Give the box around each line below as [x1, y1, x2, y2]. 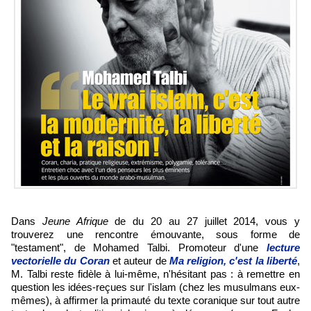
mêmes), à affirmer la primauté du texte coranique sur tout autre [11, 294, 300, 306]
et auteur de [109, 255, 169, 267]
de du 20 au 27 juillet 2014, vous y [108, 215, 301, 227]
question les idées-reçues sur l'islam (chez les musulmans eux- [11, 281, 300, 293]
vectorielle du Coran [11, 255, 110, 267]
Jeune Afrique [42, 215, 108, 227]
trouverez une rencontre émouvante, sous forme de [11, 228, 300, 240]
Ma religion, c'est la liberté [169, 255, 298, 267]
